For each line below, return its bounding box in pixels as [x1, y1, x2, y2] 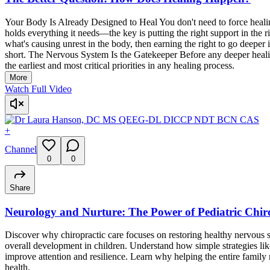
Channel [5, 143, 37, 154]
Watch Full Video [5, 83, 72, 94]
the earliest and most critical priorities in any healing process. [5, 60, 234, 71]
